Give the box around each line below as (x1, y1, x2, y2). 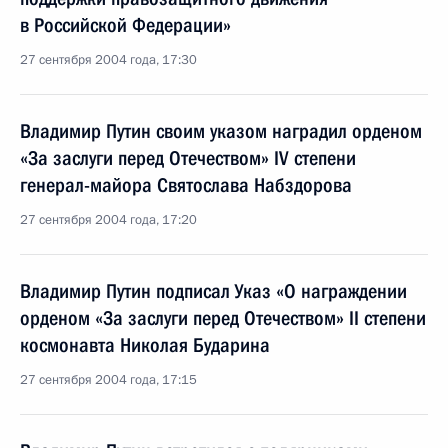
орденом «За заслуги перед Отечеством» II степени (20, 306, 426, 330)
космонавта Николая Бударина (20, 333, 270, 357)
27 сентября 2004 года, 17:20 (20, 211, 197, 229)
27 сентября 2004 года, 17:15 (20, 371, 197, 389)
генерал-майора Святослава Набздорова (20, 173, 352, 197)
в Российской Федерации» (20, 13, 231, 37)
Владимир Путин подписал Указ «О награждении (20, 279, 407, 303)
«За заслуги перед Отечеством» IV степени (20, 146, 356, 170)
